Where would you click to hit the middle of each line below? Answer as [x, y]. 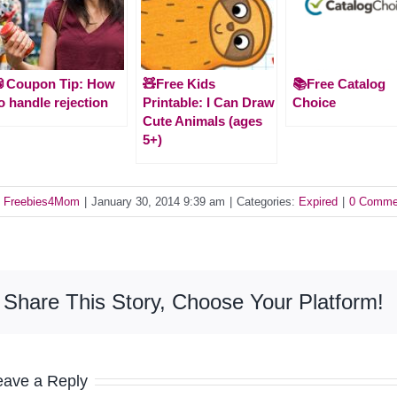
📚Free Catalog [339, 83]
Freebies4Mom [42, 201]
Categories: [268, 201]
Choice [314, 102]
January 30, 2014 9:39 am [158, 201]
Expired [318, 201]
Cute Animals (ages [202, 121]
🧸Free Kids [179, 83]
